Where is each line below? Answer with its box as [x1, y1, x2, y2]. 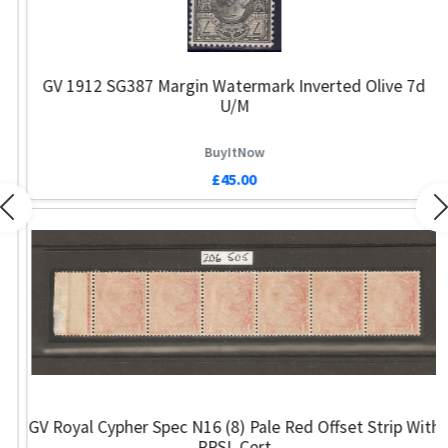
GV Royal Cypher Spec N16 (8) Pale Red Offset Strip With [18, 415, 430, 438]
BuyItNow [194, 142, 254, 161]
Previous [5, 208, 65, 229]
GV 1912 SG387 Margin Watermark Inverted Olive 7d [32, 75, 416, 98]
